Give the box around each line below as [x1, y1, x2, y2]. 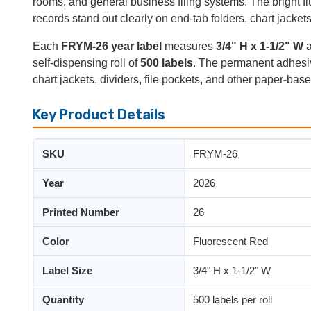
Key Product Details [33, 106, 165, 123]
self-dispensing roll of [33, 56, 140, 69]
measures [162, 40, 216, 52]
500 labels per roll [193, 293, 272, 305]
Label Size [42, 264, 92, 276]
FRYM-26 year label [61, 40, 162, 52]
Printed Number [42, 205, 119, 218]
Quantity [42, 293, 84, 305]
